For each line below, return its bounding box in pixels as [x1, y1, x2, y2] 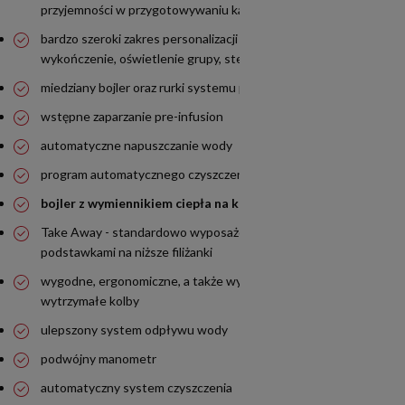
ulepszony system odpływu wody [41, 322, 228, 338]
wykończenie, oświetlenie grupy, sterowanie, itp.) [41, 51, 316, 67]
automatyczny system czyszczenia [41, 380, 232, 396]
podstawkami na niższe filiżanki [41, 244, 212, 260]
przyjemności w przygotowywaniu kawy [41, 2, 260, 18]
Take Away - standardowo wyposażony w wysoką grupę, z [41, 224, 363, 240]
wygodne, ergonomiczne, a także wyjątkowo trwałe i [41, 273, 334, 289]
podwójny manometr [41, 351, 156, 367]
